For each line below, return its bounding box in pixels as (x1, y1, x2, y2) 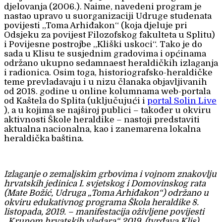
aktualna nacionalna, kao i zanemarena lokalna (4, 124, 201, 134)
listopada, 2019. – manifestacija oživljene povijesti (4, 207, 204, 217)
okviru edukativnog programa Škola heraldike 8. (4, 198, 199, 208)
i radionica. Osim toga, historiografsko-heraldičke (4, 68, 213, 78)
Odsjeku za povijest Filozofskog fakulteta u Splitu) (4, 30, 215, 40)
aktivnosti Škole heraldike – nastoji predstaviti (4, 115, 200, 125)
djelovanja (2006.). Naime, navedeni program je (4, 2, 202, 12)
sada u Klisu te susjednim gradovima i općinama (4, 49, 206, 59)
